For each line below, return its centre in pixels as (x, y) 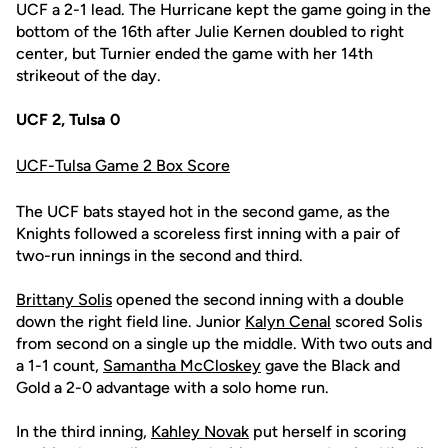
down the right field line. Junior (130, 321)
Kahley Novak (200, 431)
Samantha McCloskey (182, 365)
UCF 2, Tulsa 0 (68, 119)
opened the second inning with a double (258, 299)
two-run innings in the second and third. (159, 255)
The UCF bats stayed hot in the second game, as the (203, 211)
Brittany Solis (64, 299)
